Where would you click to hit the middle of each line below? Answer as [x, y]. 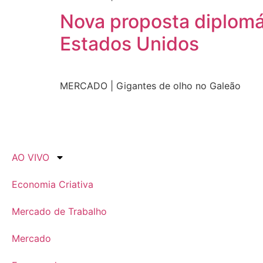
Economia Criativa [53, 184]
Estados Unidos [129, 44]
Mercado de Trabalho [59, 211]
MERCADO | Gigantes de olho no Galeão [150, 86]
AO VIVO [31, 157]
